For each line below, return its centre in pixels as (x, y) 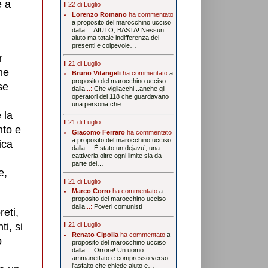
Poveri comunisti (118, 207)
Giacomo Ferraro (98, 132)
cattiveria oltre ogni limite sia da (116, 155)
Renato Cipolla (95, 234)
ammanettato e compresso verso (120, 258)
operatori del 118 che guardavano (120, 97)
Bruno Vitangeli (96, 73)
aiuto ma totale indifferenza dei (115, 37)
